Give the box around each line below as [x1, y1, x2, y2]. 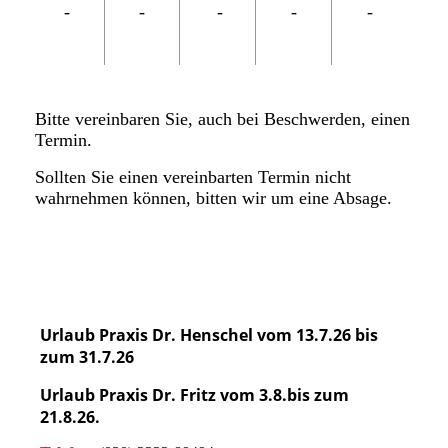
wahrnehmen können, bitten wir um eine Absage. [35, 187, 392, 208]
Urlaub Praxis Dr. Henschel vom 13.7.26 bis [40, 323, 378, 346]
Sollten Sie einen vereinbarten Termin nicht [35, 166, 351, 187]
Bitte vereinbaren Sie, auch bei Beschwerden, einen [35, 108, 410, 129]
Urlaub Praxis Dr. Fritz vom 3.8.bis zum [40, 383, 349, 406]
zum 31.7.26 [40, 345, 134, 368]
